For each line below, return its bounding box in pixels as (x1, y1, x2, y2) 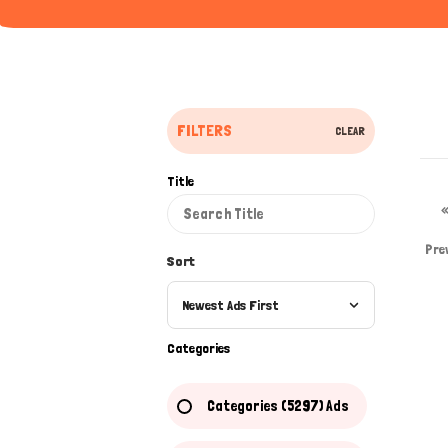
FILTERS (177, 121, 232, 140)
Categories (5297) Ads (207, 397, 349, 415)
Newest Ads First (182, 297, 279, 313)
